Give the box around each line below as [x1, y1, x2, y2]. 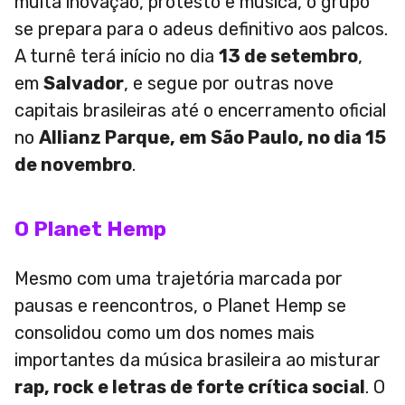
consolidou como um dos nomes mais [14, 322, 315, 344]
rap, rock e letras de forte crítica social [14, 376, 365, 398]
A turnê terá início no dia [14, 45, 219, 67]
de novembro [14, 154, 132, 175]
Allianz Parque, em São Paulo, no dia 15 [39, 127, 386, 148]
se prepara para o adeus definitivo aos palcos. [14, 18, 388, 40]
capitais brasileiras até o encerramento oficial [14, 99, 386, 121]
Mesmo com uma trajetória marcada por [14, 268, 343, 289]
